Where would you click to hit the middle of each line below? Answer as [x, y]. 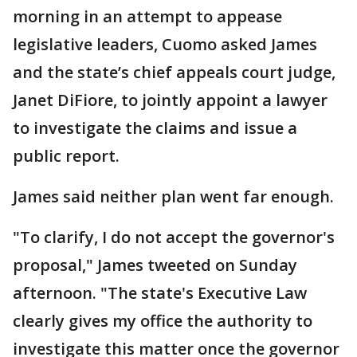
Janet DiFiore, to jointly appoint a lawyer [170, 100]
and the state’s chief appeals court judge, [174, 72]
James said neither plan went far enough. [173, 196]
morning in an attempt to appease [147, 16]
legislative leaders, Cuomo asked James [165, 44]
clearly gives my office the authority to [163, 321]
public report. [66, 156]
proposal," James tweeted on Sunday [155, 265]
